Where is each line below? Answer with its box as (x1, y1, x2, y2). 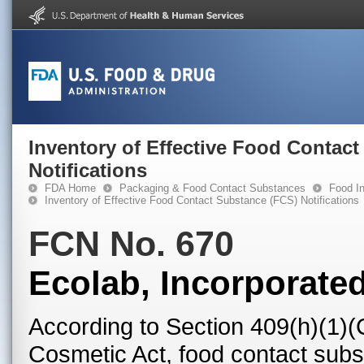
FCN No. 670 (28, 224, 234, 263)
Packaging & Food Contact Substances (119, 182, 305, 194)
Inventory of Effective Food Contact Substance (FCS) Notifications (45, 194, 359, 206)
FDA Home (45, 182, 96, 194)
